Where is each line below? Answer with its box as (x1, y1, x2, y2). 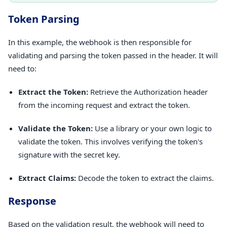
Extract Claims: (18, 173, 76, 183)
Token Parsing (8, 12, 80, 26)
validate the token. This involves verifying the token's (18, 136, 203, 147)
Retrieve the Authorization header (88, 87, 208, 97)
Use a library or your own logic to (93, 123, 212, 134)
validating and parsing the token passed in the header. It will (8, 50, 218, 61)
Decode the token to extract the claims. (76, 173, 214, 183)
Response (8, 194, 56, 208)
